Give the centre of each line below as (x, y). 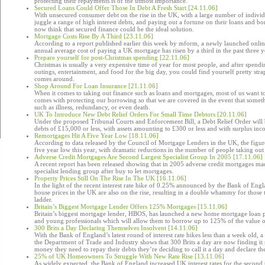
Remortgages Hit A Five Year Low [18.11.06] (96, 135)
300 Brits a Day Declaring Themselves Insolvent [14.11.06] (116, 228)
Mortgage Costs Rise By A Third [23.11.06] (94, 36)
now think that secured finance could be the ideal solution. (114, 29)
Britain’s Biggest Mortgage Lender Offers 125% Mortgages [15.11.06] (131, 206)
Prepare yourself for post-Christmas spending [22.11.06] (112, 57)
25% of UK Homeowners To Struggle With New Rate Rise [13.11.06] (129, 256)
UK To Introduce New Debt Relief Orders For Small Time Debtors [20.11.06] (140, 114)
